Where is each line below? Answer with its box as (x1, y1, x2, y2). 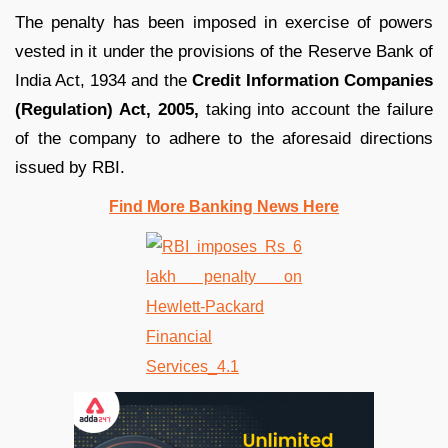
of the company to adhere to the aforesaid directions (15, 128, 433, 148)
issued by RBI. (15, 157, 125, 177)
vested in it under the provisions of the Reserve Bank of (15, 41, 433, 61)
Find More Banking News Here (109, 197, 339, 215)
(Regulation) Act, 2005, (15, 99, 199, 119)
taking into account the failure (198, 99, 434, 119)
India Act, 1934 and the (15, 70, 192, 90)
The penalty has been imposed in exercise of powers (15, 12, 433, 32)
